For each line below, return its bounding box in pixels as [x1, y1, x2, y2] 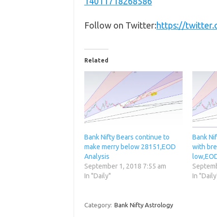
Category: [84, 201, 113, 209]
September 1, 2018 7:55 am [84, 162, 166, 170]
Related [84, 57, 108, 64]
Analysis [84, 153, 109, 161]
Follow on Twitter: [84, 20, 156, 31]
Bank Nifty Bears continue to [84, 133, 170, 141]
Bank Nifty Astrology [114, 201, 173, 209]
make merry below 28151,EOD [84, 143, 176, 151]
